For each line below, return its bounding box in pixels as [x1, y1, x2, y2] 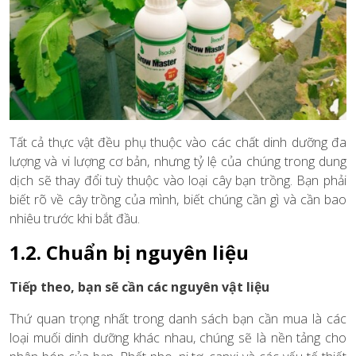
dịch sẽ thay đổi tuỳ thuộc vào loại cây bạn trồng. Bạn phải [10, 172, 346, 190]
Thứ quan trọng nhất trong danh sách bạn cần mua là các [10, 310, 346, 328]
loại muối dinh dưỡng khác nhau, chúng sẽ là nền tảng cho [10, 329, 346, 347]
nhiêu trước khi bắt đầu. [10, 210, 140, 228]
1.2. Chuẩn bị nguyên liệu [10, 239, 249, 266]
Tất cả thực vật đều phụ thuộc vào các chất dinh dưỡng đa [10, 133, 346, 152]
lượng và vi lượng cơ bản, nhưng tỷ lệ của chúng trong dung [10, 153, 346, 171]
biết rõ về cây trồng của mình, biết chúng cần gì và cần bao [10, 191, 346, 209]
